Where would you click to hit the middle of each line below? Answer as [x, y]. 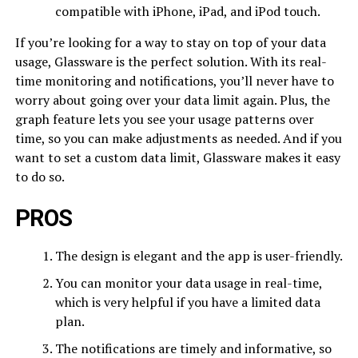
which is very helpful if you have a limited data [187, 302]
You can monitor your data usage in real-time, [188, 282]
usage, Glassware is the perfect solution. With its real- [171, 61]
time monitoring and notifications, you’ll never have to [174, 80]
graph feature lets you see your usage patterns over [164, 119]
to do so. [40, 176]
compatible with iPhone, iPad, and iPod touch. [187, 11]
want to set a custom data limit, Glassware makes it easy [177, 157]
